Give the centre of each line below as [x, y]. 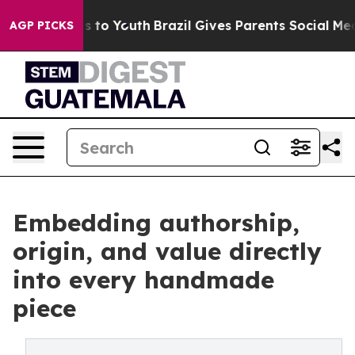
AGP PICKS [42, 25]
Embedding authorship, [156, 223]
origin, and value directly [167, 251]
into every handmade [143, 280]
